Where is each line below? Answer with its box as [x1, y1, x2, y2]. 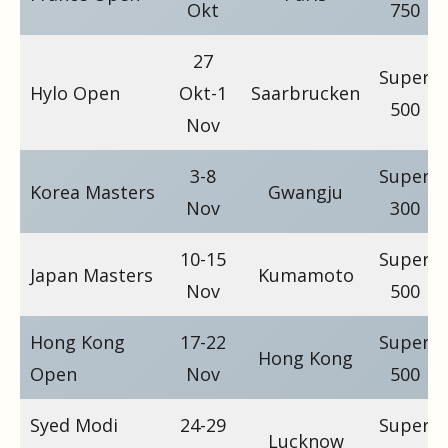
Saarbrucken [251, 80, 360, 105]
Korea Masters [30, 179, 155, 204]
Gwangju [268, 179, 343, 204]
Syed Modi [30, 412, 118, 437]
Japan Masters [30, 262, 153, 287]
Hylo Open [30, 80, 120, 105]
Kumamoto [257, 262, 354, 287]
